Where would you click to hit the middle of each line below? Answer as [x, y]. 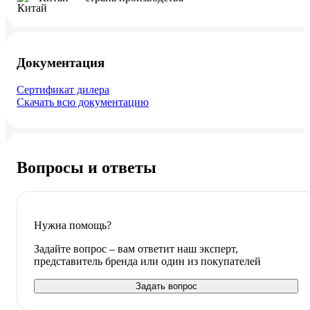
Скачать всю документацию [83, 102]
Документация [61, 63]
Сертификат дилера [63, 89]
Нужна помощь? [73, 225]
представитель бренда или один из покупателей [147, 261]
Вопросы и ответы [86, 167]
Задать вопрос [166, 286]
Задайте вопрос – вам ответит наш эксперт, [136, 248]
